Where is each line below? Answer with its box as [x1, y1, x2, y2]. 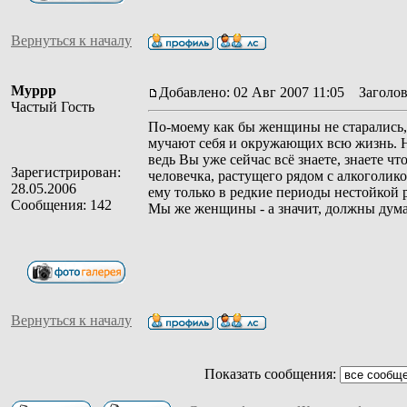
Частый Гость [11, 98, 94, 114]
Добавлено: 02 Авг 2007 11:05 [159, 84, 344, 100]
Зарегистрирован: [11, 164, 121, 180]
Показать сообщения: [203, 365, 340, 382]
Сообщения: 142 [11, 196, 112, 213]
